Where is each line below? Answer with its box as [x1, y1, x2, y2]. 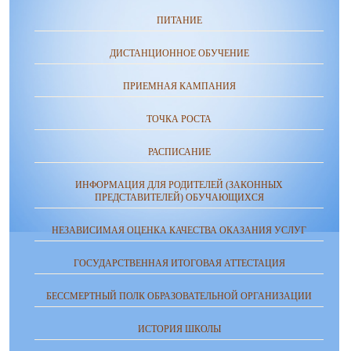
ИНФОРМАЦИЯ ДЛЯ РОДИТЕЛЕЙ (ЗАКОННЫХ [75, 179, 283, 191]
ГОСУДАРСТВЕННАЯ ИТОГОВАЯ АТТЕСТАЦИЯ [73, 258, 285, 270]
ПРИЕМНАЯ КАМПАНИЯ [122, 81, 236, 92]
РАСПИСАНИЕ [147, 147, 211, 158]
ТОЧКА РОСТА [147, 114, 212, 125]
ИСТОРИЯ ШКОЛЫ [137, 324, 221, 335]
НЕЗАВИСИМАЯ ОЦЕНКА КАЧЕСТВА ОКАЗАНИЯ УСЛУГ [52, 225, 306, 237]
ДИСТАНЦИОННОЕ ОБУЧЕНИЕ [109, 48, 249, 60]
